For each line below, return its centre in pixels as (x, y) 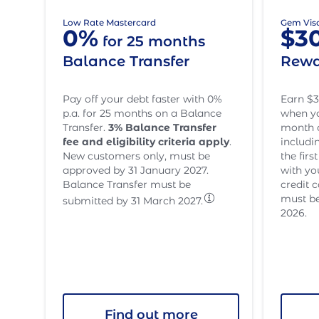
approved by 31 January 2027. (136, 170)
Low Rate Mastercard (109, 23)
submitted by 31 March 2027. (133, 201)
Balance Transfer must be (127, 184)
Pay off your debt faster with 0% (142, 99)
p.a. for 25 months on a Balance (142, 113)
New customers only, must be (136, 156)
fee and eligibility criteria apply (146, 142)
